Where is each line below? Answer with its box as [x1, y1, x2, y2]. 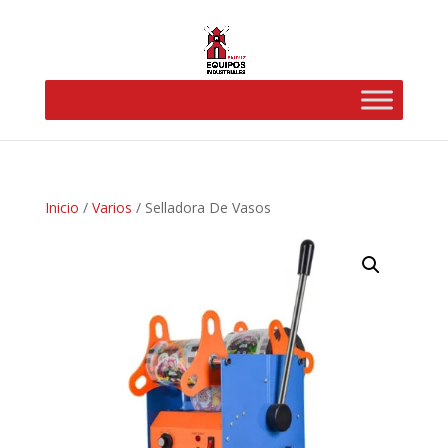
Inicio [44, 198, 79, 217]
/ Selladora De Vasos [131, 198, 271, 217]
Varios [91, 198, 132, 217]
